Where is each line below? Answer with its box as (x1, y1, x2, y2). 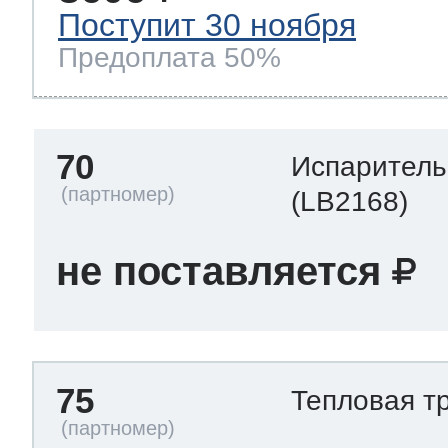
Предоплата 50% (58, 42, 281, 74)
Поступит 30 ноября (58, 6, 356, 43)
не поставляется (56, 249, 381, 294)
